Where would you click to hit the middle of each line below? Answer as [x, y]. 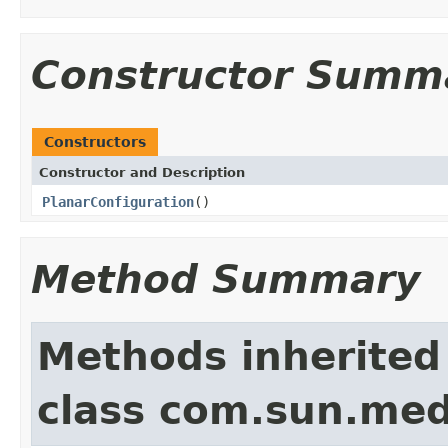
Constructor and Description [142, 172]
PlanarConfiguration [118, 201]
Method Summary [225, 279]
